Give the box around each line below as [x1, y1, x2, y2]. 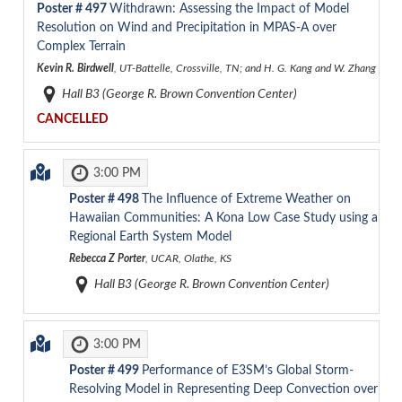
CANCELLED [36, 112, 109, 126]
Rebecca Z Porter [68, 252, 145, 264]
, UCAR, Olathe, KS [144, 252, 232, 264]
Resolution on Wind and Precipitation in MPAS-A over [36, 21, 336, 34]
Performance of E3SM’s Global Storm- [141, 363, 354, 377]
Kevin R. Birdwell [36, 62, 114, 74]
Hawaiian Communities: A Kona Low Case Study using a [68, 211, 378, 224]
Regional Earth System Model [68, 230, 232, 243]
